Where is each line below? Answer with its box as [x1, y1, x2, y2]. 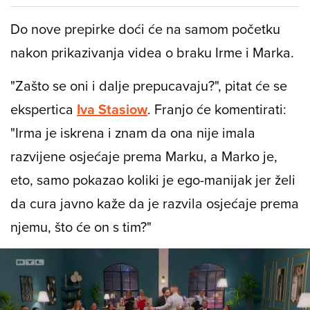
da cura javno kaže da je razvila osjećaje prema [10, 193, 299, 214]
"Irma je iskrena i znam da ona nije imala [10, 122, 255, 143]
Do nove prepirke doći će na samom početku [10, 19, 280, 39]
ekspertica [10, 99, 77, 120]
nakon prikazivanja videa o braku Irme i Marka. [10, 42, 294, 63]
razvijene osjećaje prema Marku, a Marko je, [10, 146, 277, 167]
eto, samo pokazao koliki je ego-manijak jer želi [10, 170, 295, 190]
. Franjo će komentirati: [147, 99, 286, 120]
